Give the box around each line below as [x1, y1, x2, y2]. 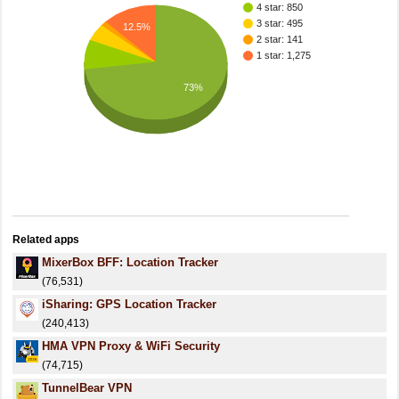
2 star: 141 [256, 34, 303, 45]
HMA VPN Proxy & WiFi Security [42, 339, 220, 353]
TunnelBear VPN [42, 381, 132, 395]
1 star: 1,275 [256, 50, 311, 61]
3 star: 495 [256, 18, 303, 29]
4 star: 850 [256, 2, 303, 13]
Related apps [12, 233, 79, 246]
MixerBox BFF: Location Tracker [42, 256, 218, 269]
